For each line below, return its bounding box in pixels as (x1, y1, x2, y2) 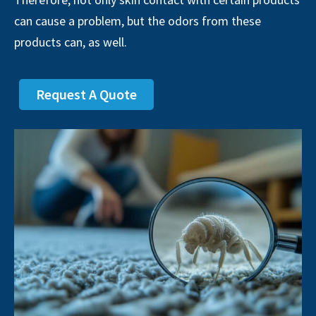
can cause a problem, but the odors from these (14, 13, 261, 29)
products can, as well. (14, 34, 127, 50)
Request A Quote (36, 85, 137, 103)
